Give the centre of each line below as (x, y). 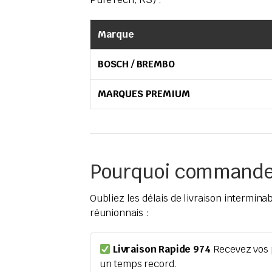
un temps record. (138, 264)
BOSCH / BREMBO (136, 64)
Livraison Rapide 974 (161, 250)
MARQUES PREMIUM (144, 94)
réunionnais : (119, 213)
